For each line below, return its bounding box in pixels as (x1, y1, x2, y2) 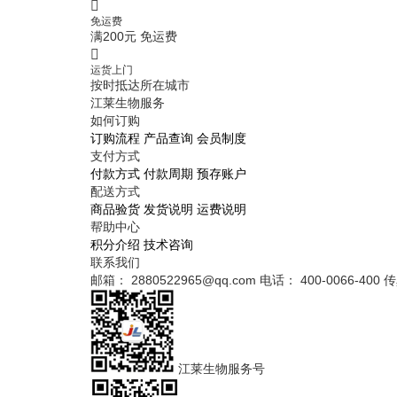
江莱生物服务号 (178, 362, 265, 376)
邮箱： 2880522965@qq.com (90, 273, 260, 287)
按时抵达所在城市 (90, 78, 190, 92)
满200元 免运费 (90, 29, 177, 43)
